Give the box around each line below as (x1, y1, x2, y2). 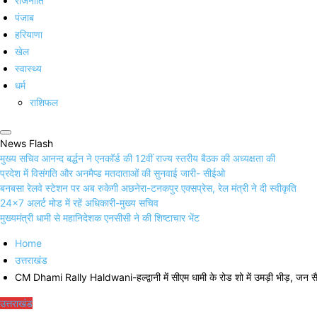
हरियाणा (15, 28, 42, 41)
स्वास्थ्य (15, 62, 42, 75)
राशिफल (30, 96, 58, 109)
